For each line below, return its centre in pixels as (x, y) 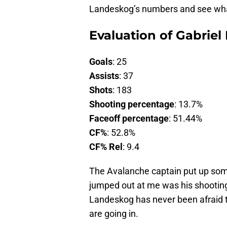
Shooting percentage (132, 104)
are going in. (114, 214)
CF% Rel (106, 147)
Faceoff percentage (129, 119)
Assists (104, 76)
